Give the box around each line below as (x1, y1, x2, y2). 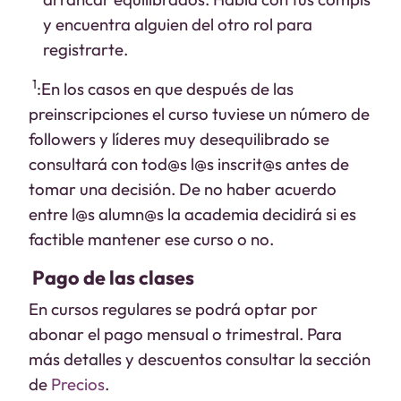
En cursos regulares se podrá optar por (29, 298, 318, 320)
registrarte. (43, 38, 128, 60)
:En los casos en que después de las (37, 78, 294, 99)
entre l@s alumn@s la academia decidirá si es (29, 203, 356, 225)
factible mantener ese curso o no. (29, 228, 274, 250)
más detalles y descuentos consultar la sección (29, 348, 371, 370)
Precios (51, 373, 105, 395)
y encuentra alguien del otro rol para (43, 13, 312, 35)
